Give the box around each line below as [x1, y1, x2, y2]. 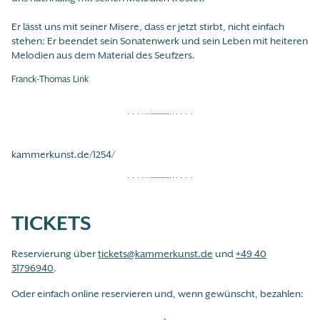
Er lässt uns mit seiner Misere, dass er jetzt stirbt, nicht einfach [11, 20, 284, 34]
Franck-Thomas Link [11, 74, 89, 86]
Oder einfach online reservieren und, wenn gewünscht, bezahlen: [11, 287, 304, 301]
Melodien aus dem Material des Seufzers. [11, 49, 195, 62]
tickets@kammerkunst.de [98, 247, 213, 261]
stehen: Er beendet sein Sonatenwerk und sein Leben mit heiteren [11, 34, 308, 48]
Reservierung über [11, 247, 98, 261]
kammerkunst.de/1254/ [11, 147, 115, 161]
